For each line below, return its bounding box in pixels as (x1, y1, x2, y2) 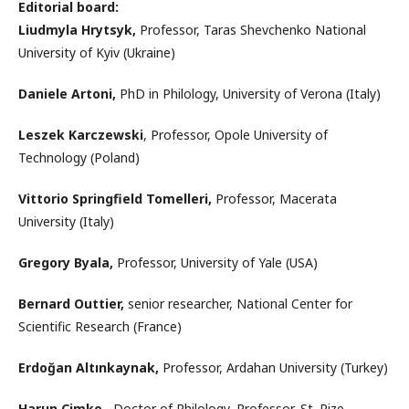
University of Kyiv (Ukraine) (18, 43, 175, 61)
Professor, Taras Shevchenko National (136, 20, 366, 38)
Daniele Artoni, (18, 84, 116, 102)
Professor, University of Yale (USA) (113, 253, 318, 271)
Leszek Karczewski (18, 125, 143, 143)
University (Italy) (18, 212, 114, 230)
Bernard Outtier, (18, 294, 124, 312)
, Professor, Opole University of (143, 125, 328, 143)
